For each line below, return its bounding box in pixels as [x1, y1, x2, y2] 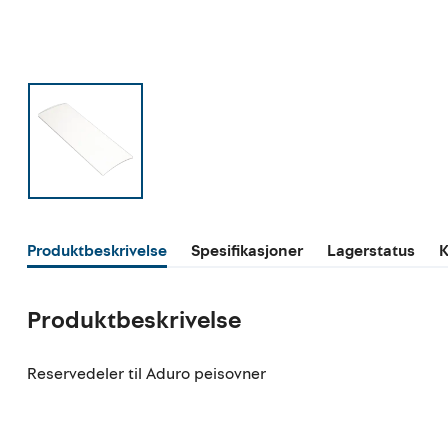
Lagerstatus [327, 239, 416, 262]
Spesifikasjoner [191, 239, 304, 262]
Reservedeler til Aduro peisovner [27, 362, 267, 385]
